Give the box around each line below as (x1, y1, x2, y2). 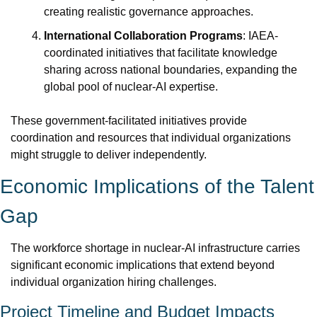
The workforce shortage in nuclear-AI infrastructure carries (11, 242, 300, 254)
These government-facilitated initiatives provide (11, 115, 247, 127)
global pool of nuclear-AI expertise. (44, 81, 218, 93)
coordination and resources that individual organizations (11, 132, 291, 144)
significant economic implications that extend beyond (11, 259, 275, 271)
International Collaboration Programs (44, 30, 243, 42)
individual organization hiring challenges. (11, 276, 217, 288)
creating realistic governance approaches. (44, 6, 253, 18)
